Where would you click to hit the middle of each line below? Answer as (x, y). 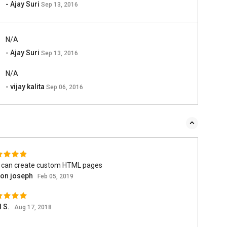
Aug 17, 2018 (33, 207)
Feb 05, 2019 (55, 176)
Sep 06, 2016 (65, 87)
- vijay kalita (26, 87)
